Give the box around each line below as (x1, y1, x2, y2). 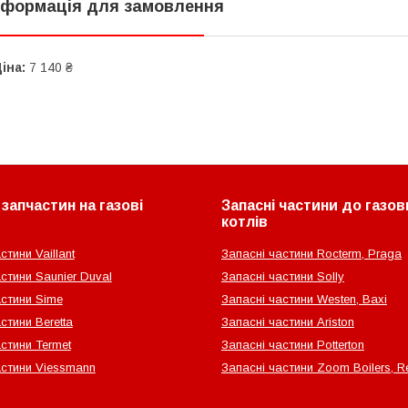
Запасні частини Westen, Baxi (220, 292, 387, 307)
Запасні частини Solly (220, 270, 344, 284)
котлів (220, 214, 268, 230)
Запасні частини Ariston (220, 315, 354, 330)
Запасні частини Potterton (220, 338, 364, 352)
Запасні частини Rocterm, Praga (220, 247, 402, 261)
